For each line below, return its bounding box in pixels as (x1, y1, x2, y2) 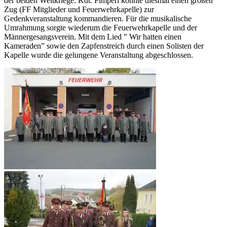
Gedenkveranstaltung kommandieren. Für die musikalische (4, 14, 192, 23)
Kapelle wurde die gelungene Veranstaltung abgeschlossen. (4, 50, 193, 59)
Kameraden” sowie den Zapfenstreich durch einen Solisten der (4, 41, 204, 50)
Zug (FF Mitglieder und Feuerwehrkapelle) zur (4, 5, 154, 14)
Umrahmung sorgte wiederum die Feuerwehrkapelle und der (4, 23, 197, 32)
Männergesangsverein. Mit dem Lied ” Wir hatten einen (4, 32, 181, 41)
